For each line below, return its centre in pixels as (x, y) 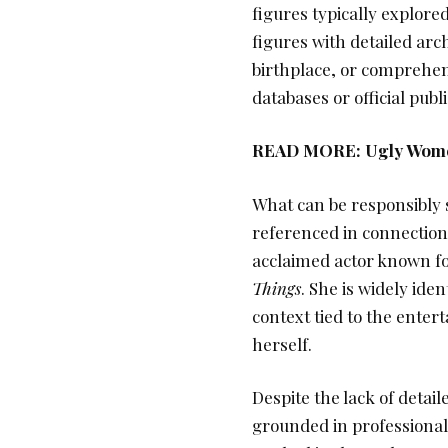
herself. (282, 343)
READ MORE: (308, 150)
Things (276, 287)
